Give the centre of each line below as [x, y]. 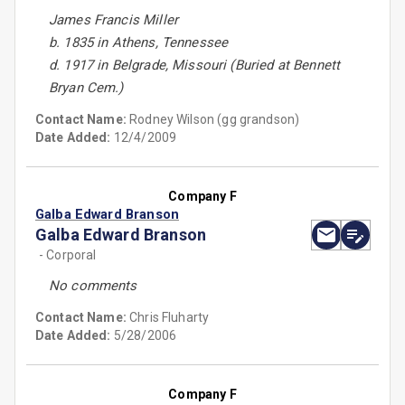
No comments [93, 286]
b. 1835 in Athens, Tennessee [139, 43]
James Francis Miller [113, 20]
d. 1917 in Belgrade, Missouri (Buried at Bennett [195, 66]
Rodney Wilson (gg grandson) [215, 120]
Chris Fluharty [170, 318]
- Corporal [68, 255]
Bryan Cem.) [86, 88]
